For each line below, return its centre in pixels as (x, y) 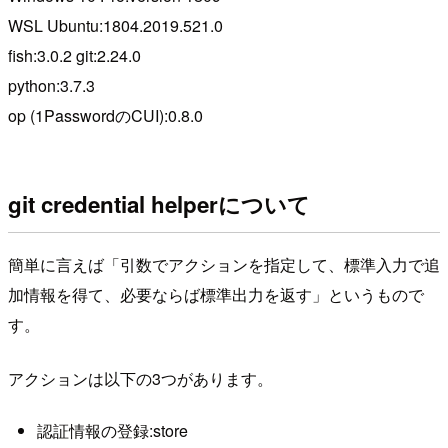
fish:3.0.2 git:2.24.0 (74, 56)
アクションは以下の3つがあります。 (140, 379)
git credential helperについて (159, 203)
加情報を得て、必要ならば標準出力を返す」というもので (216, 295)
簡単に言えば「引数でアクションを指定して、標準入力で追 (224, 265)
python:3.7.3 (51, 86)
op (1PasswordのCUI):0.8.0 (105, 116)
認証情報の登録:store (112, 430)
